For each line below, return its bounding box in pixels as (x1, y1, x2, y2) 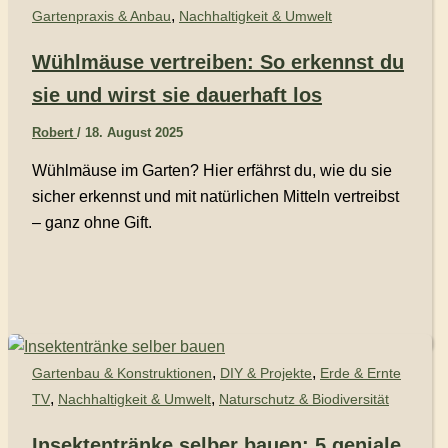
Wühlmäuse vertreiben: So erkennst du (32, 50, 404, 73)
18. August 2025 (85, 124, 183, 140)
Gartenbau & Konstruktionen (32, 364, 212, 381)
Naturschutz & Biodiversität (219, 390, 389, 407)
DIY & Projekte (220, 364, 312, 381)
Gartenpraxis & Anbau (32, 8, 171, 25)
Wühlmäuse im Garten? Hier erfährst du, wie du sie (32, 161, 392, 179)
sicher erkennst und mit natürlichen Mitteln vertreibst (32, 187, 399, 205)
